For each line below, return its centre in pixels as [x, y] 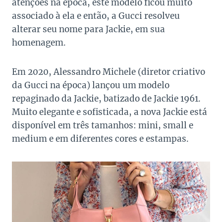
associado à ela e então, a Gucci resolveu [96, 16]
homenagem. [39, 43]
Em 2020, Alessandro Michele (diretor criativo [109, 72]
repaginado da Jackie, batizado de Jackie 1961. [106, 99]
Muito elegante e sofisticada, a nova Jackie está [110, 112]
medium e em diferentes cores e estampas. [100, 139]
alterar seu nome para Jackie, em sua [88, 29]
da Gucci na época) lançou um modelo [91, 85]
